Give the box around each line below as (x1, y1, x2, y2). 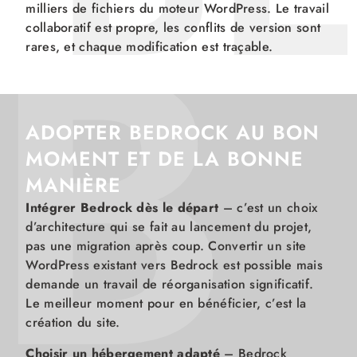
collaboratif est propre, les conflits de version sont (25, 18, 321, 37)
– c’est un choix (218, 198, 318, 218)
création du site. (25, 313, 120, 332)
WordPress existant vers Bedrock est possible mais (25, 256, 324, 275)
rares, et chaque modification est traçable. (25, 37, 273, 57)
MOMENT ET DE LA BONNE (25, 144, 304, 174)
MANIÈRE (25, 171, 122, 200)
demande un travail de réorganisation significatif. (25, 275, 314, 294)
